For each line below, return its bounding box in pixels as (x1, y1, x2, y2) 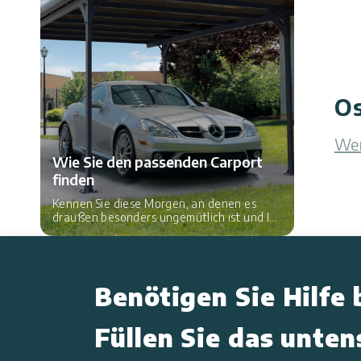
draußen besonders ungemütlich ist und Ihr (52, 210, 281, 225)
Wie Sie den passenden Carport (52, 152, 263, 172)
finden (52, 170, 94, 189)
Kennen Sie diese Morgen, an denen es (52, 197, 257, 211)
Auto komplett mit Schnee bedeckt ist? (52, 224, 257, 239)
